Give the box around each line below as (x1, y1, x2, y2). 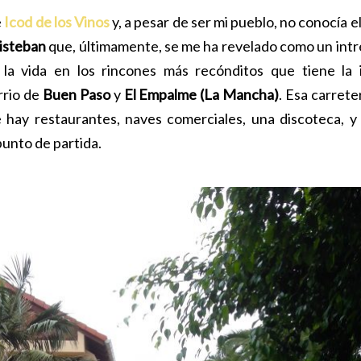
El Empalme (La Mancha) (123, 85, 280, 104)
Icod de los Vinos (4, 13, 110, 31)
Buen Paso (42, 85, 110, 104)
